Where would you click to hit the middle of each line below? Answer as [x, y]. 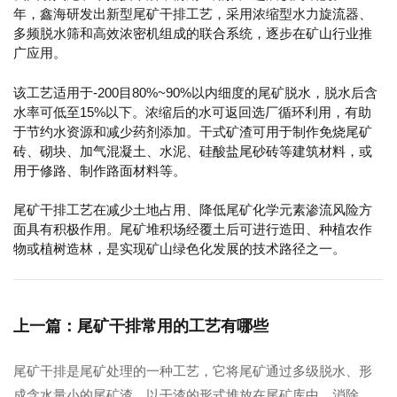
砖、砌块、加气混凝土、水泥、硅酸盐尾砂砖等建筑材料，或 [193, 151]
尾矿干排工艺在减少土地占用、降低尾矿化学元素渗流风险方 [193, 210]
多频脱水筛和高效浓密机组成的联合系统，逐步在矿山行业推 [193, 34]
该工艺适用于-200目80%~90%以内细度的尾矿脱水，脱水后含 [195, 92]
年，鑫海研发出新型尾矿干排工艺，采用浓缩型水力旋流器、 [193, 14]
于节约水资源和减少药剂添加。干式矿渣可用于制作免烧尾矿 [193, 131]
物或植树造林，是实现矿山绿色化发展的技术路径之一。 [179, 249]
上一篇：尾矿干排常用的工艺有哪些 [141, 326]
